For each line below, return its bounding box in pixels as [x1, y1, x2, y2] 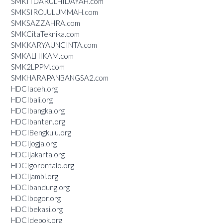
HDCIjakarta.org [11, 149, 65, 159]
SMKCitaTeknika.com [11, 29, 80, 38]
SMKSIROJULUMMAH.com [11, 7, 98, 16]
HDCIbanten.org [11, 116, 65, 126]
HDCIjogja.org [11, 138, 57, 148]
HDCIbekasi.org [11, 204, 63, 214]
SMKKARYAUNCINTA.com [11, 40, 97, 49]
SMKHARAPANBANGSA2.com [11, 73, 109, 82]
